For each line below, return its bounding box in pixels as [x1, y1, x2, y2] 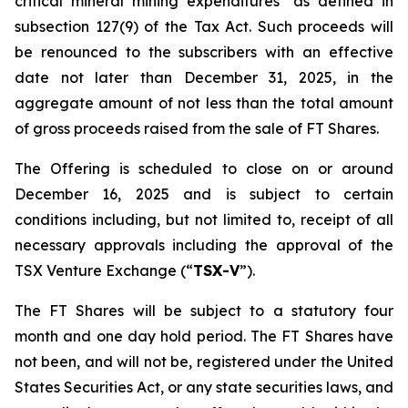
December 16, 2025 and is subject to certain [15, 185, 393, 203]
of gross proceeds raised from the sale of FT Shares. [15, 119, 379, 138]
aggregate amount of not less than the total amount [15, 94, 393, 112]
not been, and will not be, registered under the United [15, 352, 393, 371]
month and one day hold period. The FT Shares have [15, 327, 393, 345]
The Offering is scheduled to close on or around [15, 159, 393, 178]
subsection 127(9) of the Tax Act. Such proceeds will [15, 17, 393, 36]
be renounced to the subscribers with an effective [15, 43, 393, 61]
